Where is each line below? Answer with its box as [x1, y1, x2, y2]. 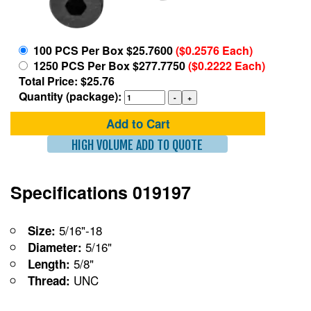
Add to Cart [106, 115, 170, 132]
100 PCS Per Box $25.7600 [28, 42, 176, 58]
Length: [28, 255, 70, 272]
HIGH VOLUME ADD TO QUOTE [72, 137, 203, 153]
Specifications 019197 [10, 179, 191, 205]
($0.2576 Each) [176, 42, 253, 58]
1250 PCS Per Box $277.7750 [28, 57, 188, 74]
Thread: [28, 271, 70, 289]
